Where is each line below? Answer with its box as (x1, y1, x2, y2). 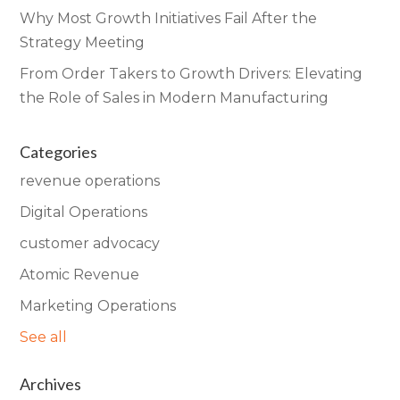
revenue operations (20, 171, 161, 189)
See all (20, 328, 68, 346)
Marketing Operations (20, 296, 177, 314)
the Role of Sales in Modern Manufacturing (20, 88, 329, 106)
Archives (20, 374, 82, 395)
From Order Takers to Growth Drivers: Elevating (20, 64, 363, 82)
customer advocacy (20, 234, 161, 252)
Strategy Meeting (20, 33, 146, 51)
